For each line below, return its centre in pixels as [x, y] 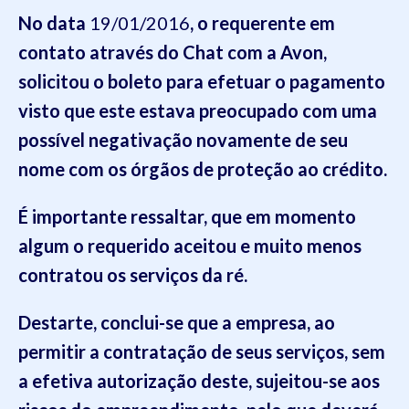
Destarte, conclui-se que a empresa [163, 322]
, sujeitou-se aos [314, 381]
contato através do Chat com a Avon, [173, 52]
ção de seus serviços [261, 351]
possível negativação [107, 140]
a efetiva [58, 381]
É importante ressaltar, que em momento [187, 216]
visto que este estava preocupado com [178, 110]
